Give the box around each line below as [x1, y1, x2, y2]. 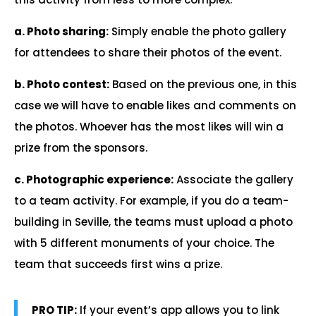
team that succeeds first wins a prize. [14, 257, 222, 272]
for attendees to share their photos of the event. [14, 45, 281, 60]
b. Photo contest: [14, 77, 109, 92]
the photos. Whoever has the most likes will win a [14, 119, 284, 134]
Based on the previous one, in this [109, 77, 297, 92]
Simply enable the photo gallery [109, 24, 286, 39]
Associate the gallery [174, 172, 293, 187]
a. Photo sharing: [14, 24, 109, 39]
